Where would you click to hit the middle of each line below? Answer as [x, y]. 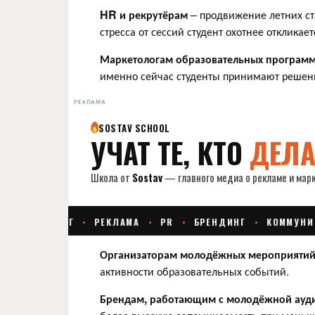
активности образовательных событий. [194, 271]
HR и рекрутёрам [144, 15]
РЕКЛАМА [90, 102]
